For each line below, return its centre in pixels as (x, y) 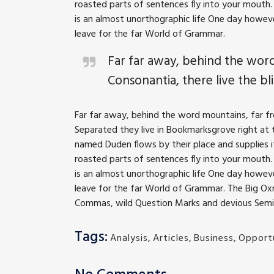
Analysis (129, 238)
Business (214, 238)
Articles (171, 238)
